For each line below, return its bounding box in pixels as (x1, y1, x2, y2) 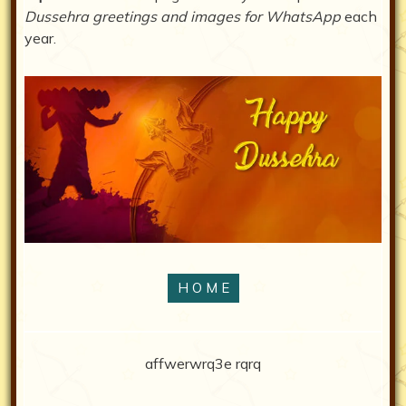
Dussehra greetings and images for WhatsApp (24, 7, 341, 26)
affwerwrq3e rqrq (145, 353, 261, 372)
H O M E (177, 278, 229, 296)
